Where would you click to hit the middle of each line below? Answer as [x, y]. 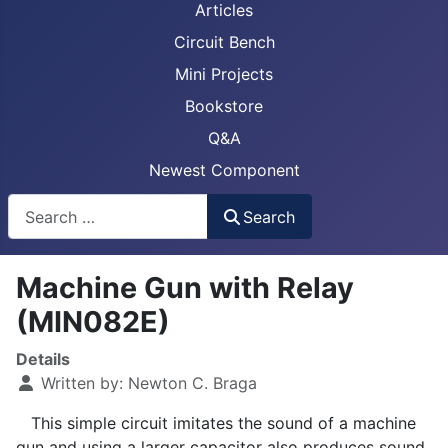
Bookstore [224, 106]
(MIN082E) [93, 322]
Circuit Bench [224, 42]
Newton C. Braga [192, 383]
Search [269, 216]
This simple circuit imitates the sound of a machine [216, 423]
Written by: [82, 383]
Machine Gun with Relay [185, 288]
